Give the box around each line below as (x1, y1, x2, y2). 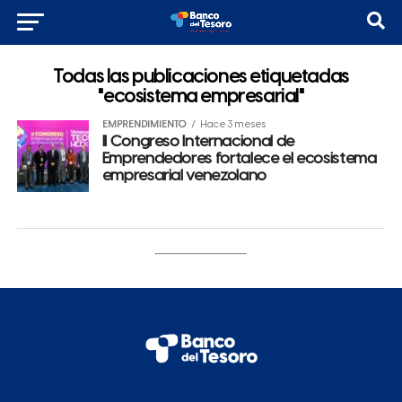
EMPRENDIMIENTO (101, 119, 187, 130)
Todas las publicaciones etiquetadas (53, 67, 349, 87)
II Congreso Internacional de (101, 134, 294, 150)
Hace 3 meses (199, 119, 266, 130)
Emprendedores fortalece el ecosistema (101, 151, 377, 167)
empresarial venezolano (101, 168, 267, 184)
